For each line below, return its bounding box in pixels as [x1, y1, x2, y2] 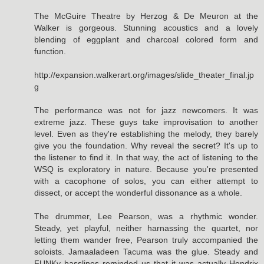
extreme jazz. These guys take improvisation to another [34, 117, 258, 127]
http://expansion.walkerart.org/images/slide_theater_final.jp [34, 70, 254, 80]
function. [34, 46, 66, 56]
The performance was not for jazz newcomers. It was [34, 105, 258, 115]
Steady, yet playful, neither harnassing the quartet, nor [34, 223, 258, 233]
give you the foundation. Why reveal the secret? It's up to [34, 140, 258, 150]
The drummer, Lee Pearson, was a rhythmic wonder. [34, 211, 258, 221]
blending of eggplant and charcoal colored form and [34, 34, 258, 44]
